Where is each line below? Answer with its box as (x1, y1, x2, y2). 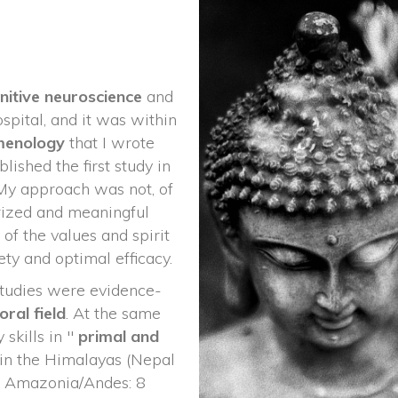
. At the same (66, 303, 161, 323)
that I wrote (69, 132, 155, 153)
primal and (78, 326, 159, 346)
